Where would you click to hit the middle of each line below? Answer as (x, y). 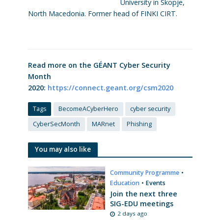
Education (125, 183)
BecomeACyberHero (88, 109)
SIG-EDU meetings (142, 204)
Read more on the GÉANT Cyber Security (99, 65)
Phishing (139, 124)
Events (155, 183)
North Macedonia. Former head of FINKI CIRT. (102, 14)
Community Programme (145, 173)
